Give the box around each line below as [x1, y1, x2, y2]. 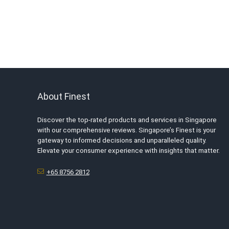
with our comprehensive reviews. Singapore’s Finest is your [37, 126, 216, 134]
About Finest [37, 90, 90, 102]
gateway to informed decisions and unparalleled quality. [37, 136, 207, 144]
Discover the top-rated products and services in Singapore [37, 116, 217, 124]
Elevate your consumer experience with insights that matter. [37, 146, 220, 154]
